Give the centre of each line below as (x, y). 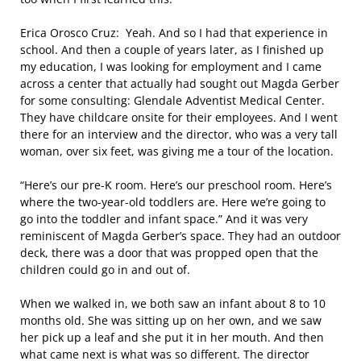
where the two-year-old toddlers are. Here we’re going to (173, 202)
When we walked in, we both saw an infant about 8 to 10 (173, 303)
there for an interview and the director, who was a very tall (179, 134)
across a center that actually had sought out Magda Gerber (180, 83)
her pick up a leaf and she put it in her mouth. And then (172, 337)
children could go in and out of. (105, 270)
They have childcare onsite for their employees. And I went (179, 117)
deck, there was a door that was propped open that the (169, 253)
